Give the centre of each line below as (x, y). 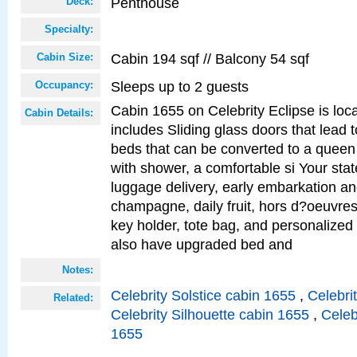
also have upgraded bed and (202, 244)
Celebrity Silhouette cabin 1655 (210, 314)
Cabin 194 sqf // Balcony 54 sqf (210, 59)
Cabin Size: (65, 57)
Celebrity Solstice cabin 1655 (203, 295)
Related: (73, 298)
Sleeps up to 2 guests (180, 86)
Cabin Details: (59, 113)
